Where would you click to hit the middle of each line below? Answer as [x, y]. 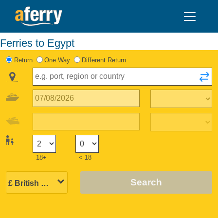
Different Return [104, 60]
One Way [57, 60]
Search [146, 182]
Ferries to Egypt [40, 43]
